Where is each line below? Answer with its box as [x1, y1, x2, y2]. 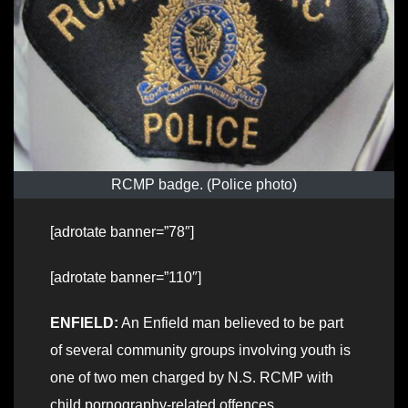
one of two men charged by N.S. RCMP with [50, 369, 333, 385]
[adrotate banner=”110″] [50, 269, 201, 285]
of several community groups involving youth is [50, 342, 351, 358]
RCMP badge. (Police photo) [111, 176, 297, 192]
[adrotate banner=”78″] [50, 223, 194, 240]
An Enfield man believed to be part [118, 314, 343, 331]
